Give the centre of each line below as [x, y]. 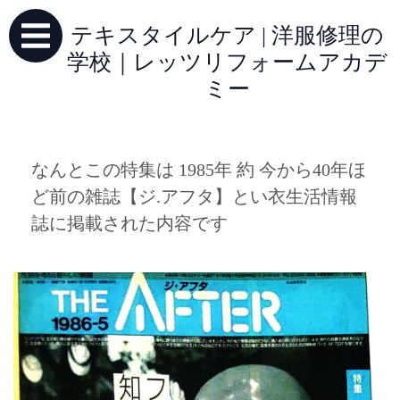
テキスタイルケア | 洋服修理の [227, 35]
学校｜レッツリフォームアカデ [227, 62]
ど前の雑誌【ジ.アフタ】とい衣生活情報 [194, 196]
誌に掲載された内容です [129, 223]
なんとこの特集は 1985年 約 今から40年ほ [199, 170]
